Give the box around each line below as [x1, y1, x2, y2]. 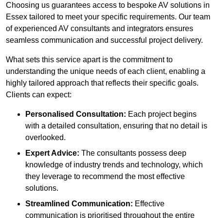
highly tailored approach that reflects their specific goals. [6, 79, 199, 88]
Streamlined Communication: [25, 200, 133, 208]
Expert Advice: [25, 149, 79, 158]
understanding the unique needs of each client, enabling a [6, 67, 205, 76]
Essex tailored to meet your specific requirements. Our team [6, 13, 210, 21]
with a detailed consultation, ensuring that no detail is [25, 122, 207, 130]
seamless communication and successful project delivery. [6, 36, 203, 45]
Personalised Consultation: [25, 110, 126, 119]
